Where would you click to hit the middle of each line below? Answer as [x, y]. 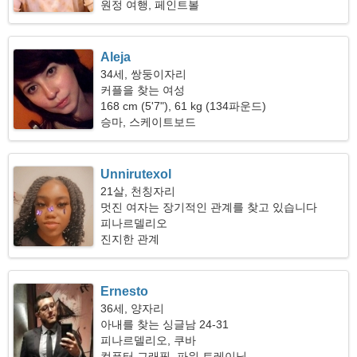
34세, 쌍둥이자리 [144, 74]
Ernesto [125, 291]
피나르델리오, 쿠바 [149, 340]
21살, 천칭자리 [138, 191]
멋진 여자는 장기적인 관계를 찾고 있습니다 [209, 207]
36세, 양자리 [133, 308]
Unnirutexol [136, 174]
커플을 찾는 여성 [143, 90]
